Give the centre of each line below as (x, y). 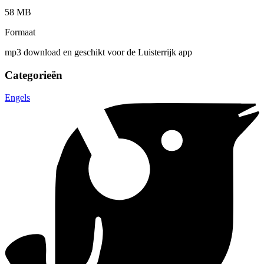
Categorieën (34, 75)
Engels (17, 98)
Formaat (20, 32)
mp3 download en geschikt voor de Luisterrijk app (98, 52)
